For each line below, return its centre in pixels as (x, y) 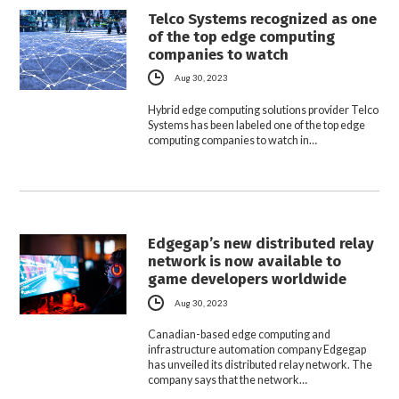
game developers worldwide (248, 279)
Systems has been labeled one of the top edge (257, 126)
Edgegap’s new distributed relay (261, 244)
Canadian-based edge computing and (240, 335)
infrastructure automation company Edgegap (257, 350)
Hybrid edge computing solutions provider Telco (264, 110)
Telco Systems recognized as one (263, 18)
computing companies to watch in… (233, 141)
